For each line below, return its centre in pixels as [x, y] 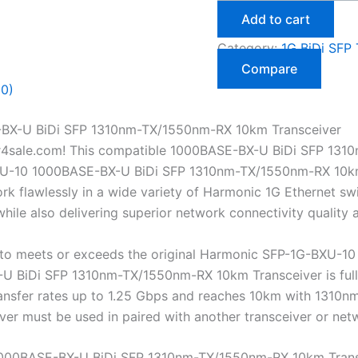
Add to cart [276, 19]
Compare [269, 69]
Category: [249, 48]
